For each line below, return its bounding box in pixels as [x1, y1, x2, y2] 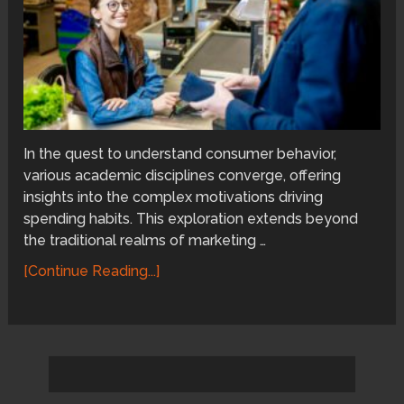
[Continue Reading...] [23, 262, 161, 280]
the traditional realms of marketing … [23, 231, 267, 249]
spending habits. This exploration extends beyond [23, 209, 359, 227]
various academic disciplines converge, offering [23, 166, 342, 184]
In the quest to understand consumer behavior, [23, 144, 337, 162]
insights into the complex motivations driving [23, 188, 324, 206]
